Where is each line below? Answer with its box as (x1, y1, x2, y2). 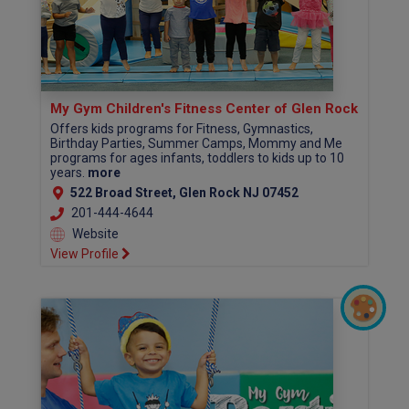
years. (50, 164, 88, 180)
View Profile (50, 246, 121, 261)
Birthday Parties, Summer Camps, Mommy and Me (50, 135, 342, 151)
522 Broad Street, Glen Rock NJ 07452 (70, 185, 299, 201)
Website (69, 225, 119, 241)
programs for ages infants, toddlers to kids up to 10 (50, 150, 344, 165)
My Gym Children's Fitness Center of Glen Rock (50, 100, 358, 117)
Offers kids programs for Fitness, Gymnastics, (50, 121, 313, 136)
